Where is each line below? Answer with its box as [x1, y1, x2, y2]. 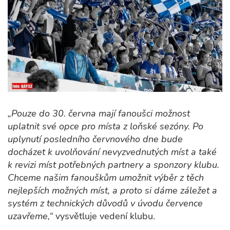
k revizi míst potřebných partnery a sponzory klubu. [8, 159, 219, 171]
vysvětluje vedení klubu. [53, 210, 155, 223]
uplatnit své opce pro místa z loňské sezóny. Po [8, 120, 203, 133]
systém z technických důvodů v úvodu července [8, 197, 203, 210]
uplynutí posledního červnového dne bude [8, 133, 183, 146]
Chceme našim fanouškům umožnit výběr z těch [8, 171, 204, 184]
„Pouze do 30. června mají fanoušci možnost [8, 107, 190, 120]
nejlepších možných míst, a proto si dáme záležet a [8, 184, 217, 197]
